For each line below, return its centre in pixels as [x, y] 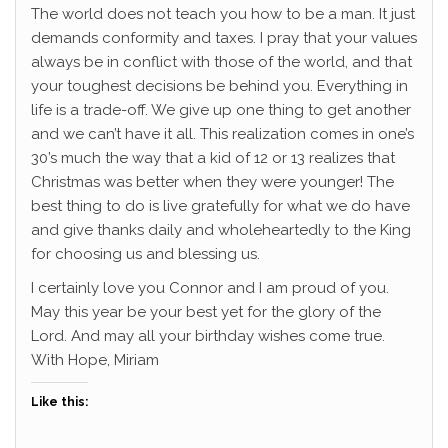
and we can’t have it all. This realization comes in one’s [222, 134]
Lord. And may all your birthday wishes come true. [208, 336]
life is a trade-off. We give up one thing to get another [221, 110]
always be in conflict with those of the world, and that [221, 62]
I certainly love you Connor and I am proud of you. [210, 288]
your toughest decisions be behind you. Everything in [219, 86]
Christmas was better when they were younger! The [212, 182]
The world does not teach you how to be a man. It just [223, 14]
